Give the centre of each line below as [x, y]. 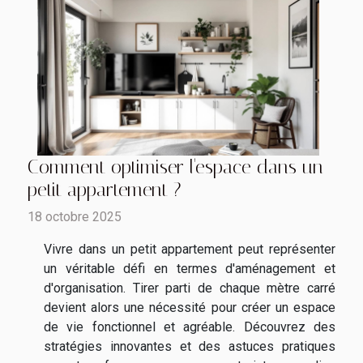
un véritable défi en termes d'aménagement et [190, 268]
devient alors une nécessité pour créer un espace [190, 307]
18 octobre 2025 [75, 216]
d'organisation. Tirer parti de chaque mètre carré [190, 288]
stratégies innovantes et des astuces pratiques [190, 346]
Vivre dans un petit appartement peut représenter [190, 249]
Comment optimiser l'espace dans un [175, 167]
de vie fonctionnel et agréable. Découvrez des [190, 327]
